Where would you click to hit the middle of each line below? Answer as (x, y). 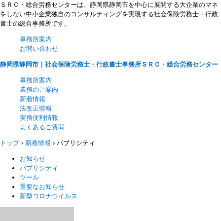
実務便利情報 (39, 118)
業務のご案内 (39, 90)
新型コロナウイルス (49, 196)
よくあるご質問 (42, 127)
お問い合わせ (39, 49)
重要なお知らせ (42, 187)
